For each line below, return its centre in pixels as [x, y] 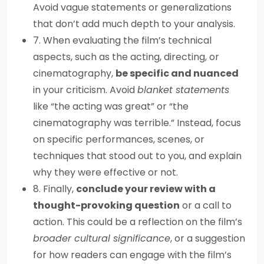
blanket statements [183, 90]
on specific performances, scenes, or [119, 139]
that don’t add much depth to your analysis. [134, 24]
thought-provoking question [106, 205]
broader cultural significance [102, 238]
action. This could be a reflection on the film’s [138, 222]
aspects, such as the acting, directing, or [126, 57]
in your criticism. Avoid [85, 90]
